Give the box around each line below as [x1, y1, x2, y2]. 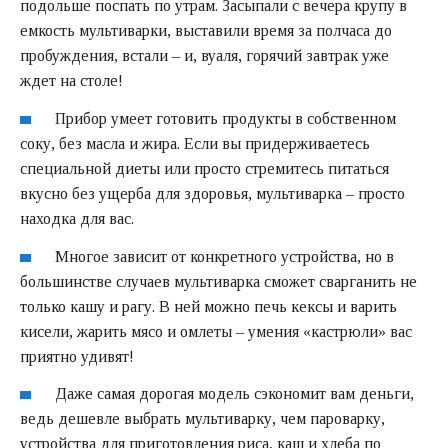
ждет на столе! [20, 72, 123, 89]
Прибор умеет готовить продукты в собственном [55, 109, 397, 127]
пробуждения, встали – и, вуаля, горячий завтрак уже [20, 47, 389, 64]
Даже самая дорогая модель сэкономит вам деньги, [55, 385, 415, 403]
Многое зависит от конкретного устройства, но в [55, 247, 395, 265]
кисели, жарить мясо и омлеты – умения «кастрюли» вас [20, 322, 412, 340]
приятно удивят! [20, 347, 134, 365]
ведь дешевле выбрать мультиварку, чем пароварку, [20, 410, 385, 428]
